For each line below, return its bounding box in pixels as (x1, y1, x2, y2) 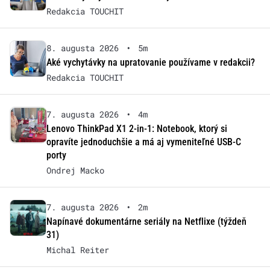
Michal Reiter (46, 243, 109, 256)
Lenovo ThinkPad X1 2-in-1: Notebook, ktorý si (46, 122, 227, 134)
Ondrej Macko (46, 164, 104, 176)
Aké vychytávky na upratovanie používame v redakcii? (46, 56, 255, 68)
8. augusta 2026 (46, 42, 119, 54)
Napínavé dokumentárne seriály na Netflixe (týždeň (46, 215, 246, 227)
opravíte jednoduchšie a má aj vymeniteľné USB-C (46, 136, 241, 148)
